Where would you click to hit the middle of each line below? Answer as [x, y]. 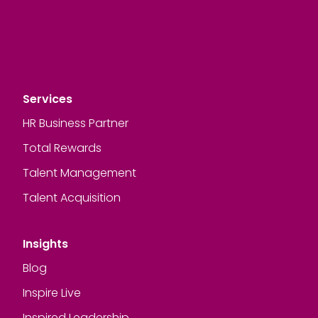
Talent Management [79, 172]
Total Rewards [62, 148]
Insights [45, 243]
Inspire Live [52, 292]
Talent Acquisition [72, 197]
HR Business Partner [76, 123]
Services [48, 99]
